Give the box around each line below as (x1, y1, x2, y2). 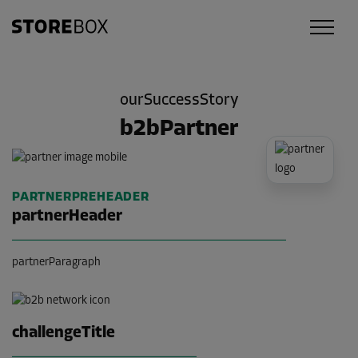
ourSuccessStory (120, 93, 238, 109)
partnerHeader (12, 208, 122, 225)
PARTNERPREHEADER (12, 190, 149, 204)
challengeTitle (12, 324, 115, 341)
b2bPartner (120, 118, 238, 141)
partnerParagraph (12, 256, 101, 268)
